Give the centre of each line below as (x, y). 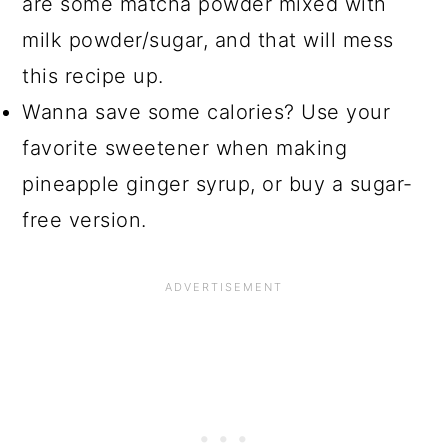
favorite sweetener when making (185, 148)
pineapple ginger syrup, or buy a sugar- (217, 184)
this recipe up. (93, 76)
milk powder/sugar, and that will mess (208, 40)
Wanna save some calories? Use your (206, 112)
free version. (84, 220)
